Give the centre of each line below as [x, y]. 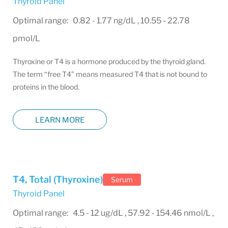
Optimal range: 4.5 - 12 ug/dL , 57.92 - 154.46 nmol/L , [113, 213]
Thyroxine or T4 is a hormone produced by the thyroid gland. [109, 61]
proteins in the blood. [46, 87]
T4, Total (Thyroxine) [58, 179]
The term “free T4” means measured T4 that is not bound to [110, 74]
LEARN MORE [60, 120]
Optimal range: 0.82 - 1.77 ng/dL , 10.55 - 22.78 [101, 21]
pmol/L [26, 38]
